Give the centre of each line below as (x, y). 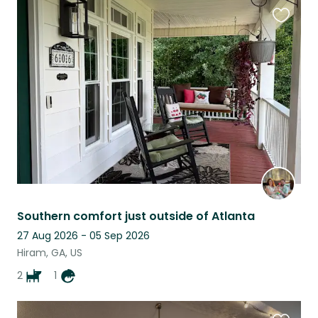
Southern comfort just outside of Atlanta (136, 216)
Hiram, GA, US (50, 253)
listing (288, 56)
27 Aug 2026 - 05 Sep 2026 (83, 236)
